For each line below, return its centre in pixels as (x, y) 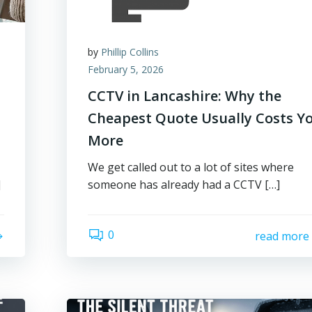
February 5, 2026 (126, 69)
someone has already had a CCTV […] (184, 185)
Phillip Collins (130, 52)
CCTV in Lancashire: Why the (185, 96)
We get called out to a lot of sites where (191, 167)
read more (282, 236)
